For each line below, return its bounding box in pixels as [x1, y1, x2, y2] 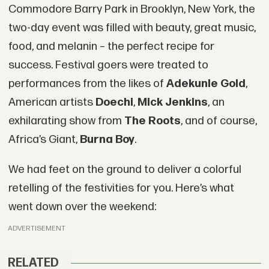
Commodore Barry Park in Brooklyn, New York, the [8, 2, 255, 16]
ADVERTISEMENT [8, 223, 66, 233]
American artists [8, 95, 95, 109]
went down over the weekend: [8, 199, 157, 214]
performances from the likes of [8, 76, 166, 91]
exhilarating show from [8, 113, 124, 128]
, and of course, [180, 113, 257, 128]
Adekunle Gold [166, 76, 246, 91]
